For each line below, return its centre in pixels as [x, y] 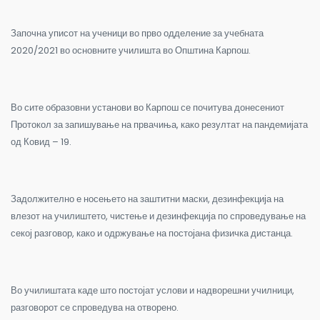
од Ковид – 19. [41, 141]
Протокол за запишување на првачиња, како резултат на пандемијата [159, 124]
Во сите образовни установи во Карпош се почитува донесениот [147, 107]
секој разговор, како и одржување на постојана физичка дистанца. [152, 233]
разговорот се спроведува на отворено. [95, 307]
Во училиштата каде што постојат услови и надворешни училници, [152, 290]
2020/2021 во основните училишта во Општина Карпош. [131, 50]
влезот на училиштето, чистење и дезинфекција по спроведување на [158, 216]
